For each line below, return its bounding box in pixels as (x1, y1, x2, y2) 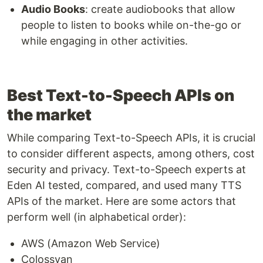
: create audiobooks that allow (85, 3, 235, 16)
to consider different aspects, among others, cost (7, 147, 255, 160)
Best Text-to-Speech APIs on (7, 86, 234, 106)
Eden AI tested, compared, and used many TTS (7, 179, 241, 192)
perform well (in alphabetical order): (7, 211, 186, 224)
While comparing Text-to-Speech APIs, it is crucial (7, 131, 255, 144)
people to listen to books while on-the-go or (21, 19, 241, 32)
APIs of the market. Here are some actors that (7, 195, 236, 208)
